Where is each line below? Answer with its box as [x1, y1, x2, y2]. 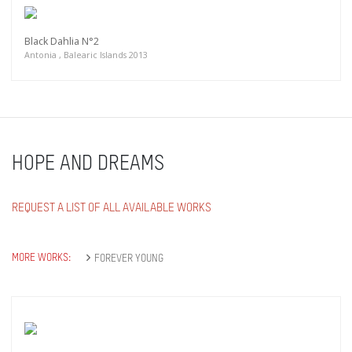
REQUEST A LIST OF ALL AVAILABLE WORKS [12, 201, 211, 214]
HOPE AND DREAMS [12, 153, 164, 174]
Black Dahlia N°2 [24, 34, 99, 48]
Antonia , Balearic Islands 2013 [24, 48, 148, 60]
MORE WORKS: [12, 251, 71, 263]
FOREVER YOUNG [94, 252, 163, 264]
